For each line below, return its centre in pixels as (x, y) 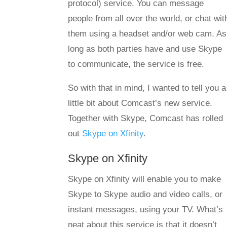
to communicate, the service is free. (136, 64)
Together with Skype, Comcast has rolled (146, 118)
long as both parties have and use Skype (145, 49)
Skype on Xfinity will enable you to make (145, 179)
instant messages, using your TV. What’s (146, 210)
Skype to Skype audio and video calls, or (145, 194)
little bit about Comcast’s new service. (140, 103)
